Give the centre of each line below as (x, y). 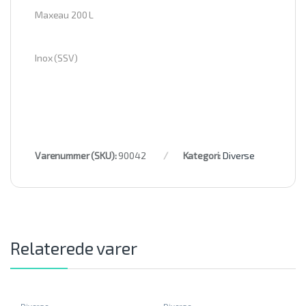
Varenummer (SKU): (77, 155)
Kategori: (203, 155)
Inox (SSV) (56, 57)
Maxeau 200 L (65, 14)
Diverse (239, 155)
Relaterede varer (74, 248)
